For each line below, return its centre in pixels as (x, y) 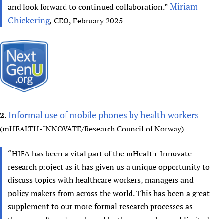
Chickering (29, 20)
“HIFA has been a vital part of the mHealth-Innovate (100, 154)
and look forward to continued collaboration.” (89, 7)
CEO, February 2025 (89, 21)
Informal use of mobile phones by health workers (103, 115)
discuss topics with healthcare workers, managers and (101, 180)
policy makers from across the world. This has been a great (109, 193)
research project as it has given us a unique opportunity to (109, 167)
